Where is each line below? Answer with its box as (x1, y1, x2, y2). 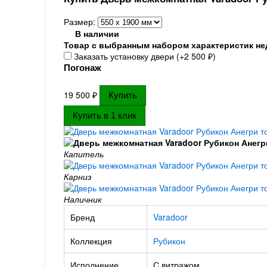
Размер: (63, 15, 98, 27)
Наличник (63, 193, 102, 205)
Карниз (63, 170, 92, 182)
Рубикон (153, 235, 185, 247)
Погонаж (63, 61, 101, 74)
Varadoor (153, 211, 188, 223)
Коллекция (70, 235, 112, 247)
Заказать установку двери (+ (71, 50, 184, 62)
